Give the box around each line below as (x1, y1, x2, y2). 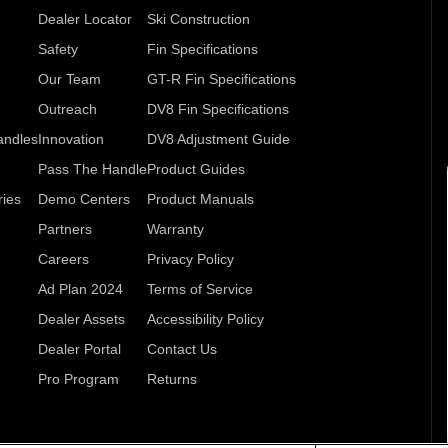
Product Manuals (146, 190, 254, 207)
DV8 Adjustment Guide (146, 130, 290, 147)
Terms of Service (146, 280, 253, 297)
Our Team (37, 70, 101, 87)
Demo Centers (37, 190, 130, 207)
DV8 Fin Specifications (146, 100, 289, 117)
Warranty (146, 220, 204, 237)
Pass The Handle (37, 160, 147, 177)
